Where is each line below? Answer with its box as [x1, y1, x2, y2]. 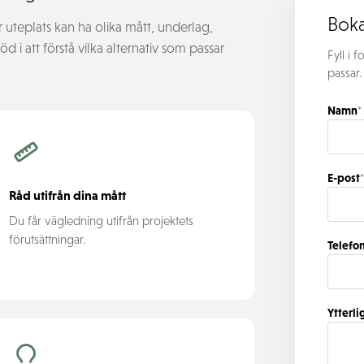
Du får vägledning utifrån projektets [8, 214, 193, 227]
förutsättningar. [8, 232, 85, 246]
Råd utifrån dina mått [8, 188, 126, 202]
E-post [327, 171, 361, 184]
